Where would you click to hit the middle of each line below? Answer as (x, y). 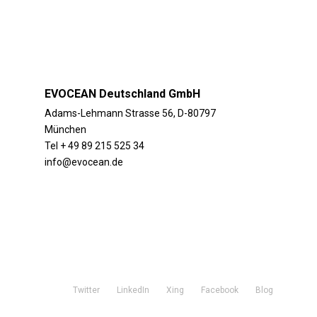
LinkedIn (133, 290)
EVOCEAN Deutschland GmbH (122, 94)
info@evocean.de (83, 162)
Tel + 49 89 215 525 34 (94, 146)
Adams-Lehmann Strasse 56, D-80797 (130, 113)
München (65, 129)
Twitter (86, 290)
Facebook (219, 290)
